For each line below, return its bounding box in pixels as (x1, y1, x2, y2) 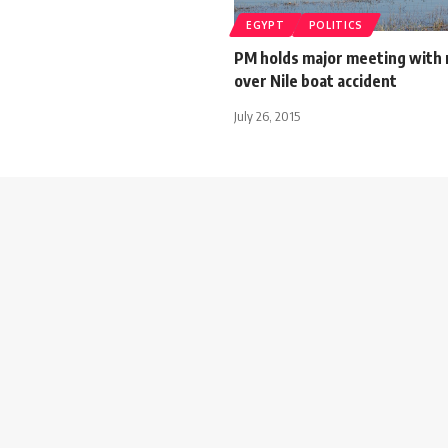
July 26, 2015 (234, 107, 300, 124)
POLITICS (308, 18, 364, 31)
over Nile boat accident (234, 70, 397, 91)
